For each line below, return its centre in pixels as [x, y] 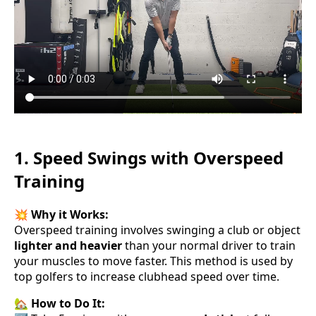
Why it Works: [70, 215]
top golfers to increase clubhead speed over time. [147, 277]
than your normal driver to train [209, 246]
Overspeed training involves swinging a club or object [157, 230]
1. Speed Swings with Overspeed [149, 158]
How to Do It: [68, 304]
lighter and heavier [68, 246]
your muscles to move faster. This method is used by [153, 261]
